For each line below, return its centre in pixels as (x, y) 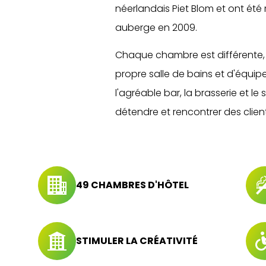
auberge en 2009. (156, 28)
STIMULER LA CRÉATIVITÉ (137, 240)
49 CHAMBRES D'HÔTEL (132, 185)
